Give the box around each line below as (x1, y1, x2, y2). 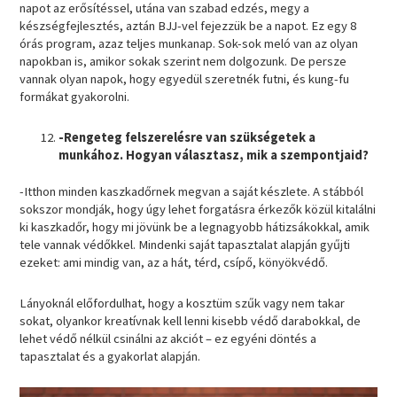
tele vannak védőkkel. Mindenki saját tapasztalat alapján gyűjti (19, 237, 351, 253)
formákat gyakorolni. (19, 88, 133, 105)
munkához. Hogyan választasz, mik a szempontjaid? (58, 146, 370, 163)
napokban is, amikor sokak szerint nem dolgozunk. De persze (19, 52, 347, 69)
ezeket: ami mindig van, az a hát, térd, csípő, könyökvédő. (19, 254, 329, 271)
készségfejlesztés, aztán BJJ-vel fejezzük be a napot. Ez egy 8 (19, 17, 357, 34)
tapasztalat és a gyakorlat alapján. (19, 347, 201, 364)
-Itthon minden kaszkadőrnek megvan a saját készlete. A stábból (19, 183, 364, 200)
